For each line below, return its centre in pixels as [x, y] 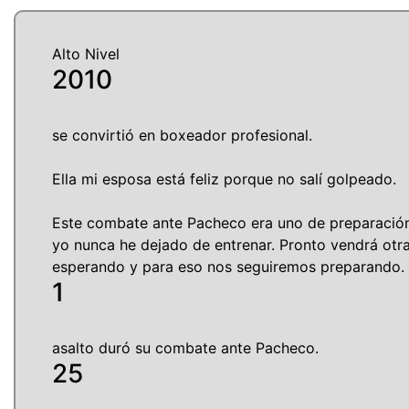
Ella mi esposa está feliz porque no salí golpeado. [224, 179]
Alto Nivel [86, 54]
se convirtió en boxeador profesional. [182, 136]
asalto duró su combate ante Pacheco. [185, 348]
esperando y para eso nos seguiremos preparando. [228, 267]
